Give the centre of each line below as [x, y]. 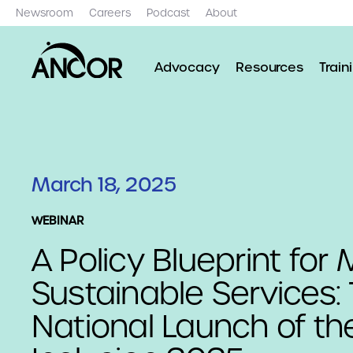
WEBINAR [58, 220]
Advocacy [187, 67]
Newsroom [45, 13]
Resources [269, 67]
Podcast [168, 13]
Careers [110, 13]
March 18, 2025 [104, 184]
